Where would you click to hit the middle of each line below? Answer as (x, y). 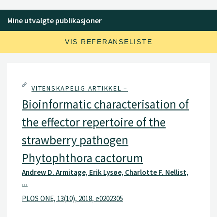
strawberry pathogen (75, 140)
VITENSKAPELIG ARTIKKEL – (80, 88)
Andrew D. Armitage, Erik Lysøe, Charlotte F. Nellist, (105, 172)
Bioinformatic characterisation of (105, 104)
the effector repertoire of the (94, 122)
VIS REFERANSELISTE (108, 42)
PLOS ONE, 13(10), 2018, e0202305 (72, 198)
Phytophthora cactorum (82, 158)
